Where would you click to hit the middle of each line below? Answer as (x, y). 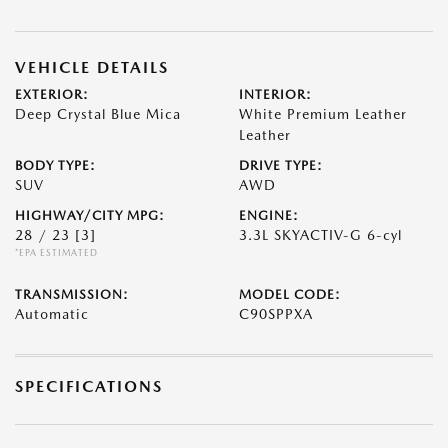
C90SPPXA (276, 314)
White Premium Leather (323, 114)
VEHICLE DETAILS (92, 67)
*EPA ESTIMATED (56, 252)
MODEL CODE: (290, 294)
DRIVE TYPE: (281, 165)
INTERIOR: (275, 94)
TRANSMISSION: (72, 294)
